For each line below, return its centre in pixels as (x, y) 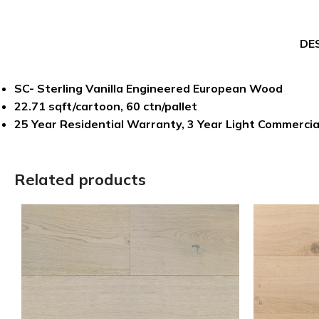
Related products (80, 179)
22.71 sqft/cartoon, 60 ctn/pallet (106, 106)
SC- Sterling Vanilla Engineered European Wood (148, 88)
